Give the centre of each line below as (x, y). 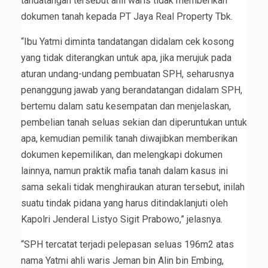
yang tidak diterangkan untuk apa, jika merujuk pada (126, 58)
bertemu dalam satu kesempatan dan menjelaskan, (126, 106)
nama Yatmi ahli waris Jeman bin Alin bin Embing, (122, 261)
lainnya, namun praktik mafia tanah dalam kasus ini (124, 171)
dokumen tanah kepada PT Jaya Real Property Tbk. (127, 17)
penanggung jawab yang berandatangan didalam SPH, (132, 90)
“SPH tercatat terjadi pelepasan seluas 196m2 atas (127, 245)
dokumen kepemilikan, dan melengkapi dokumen (122, 155)
